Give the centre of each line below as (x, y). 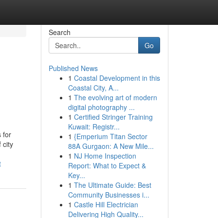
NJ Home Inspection (105, 156)
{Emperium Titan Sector (110, 136)
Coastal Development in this (117, 78)
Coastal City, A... (93, 88)
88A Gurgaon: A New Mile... (111, 146)
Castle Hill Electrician (106, 204)
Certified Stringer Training (113, 117)
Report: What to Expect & (107, 165)
